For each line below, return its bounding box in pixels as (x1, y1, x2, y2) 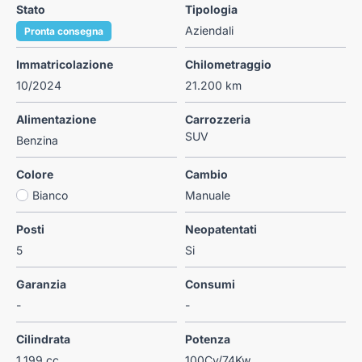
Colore (16, 166, 53, 181)
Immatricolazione (16, 57, 113, 71)
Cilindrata (16, 331, 70, 346)
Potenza (185, 331, 230, 346)
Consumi (185, 276, 235, 291)
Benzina (16, 133, 58, 147)
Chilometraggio (185, 57, 271, 71)
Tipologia (185, 2, 238, 16)
